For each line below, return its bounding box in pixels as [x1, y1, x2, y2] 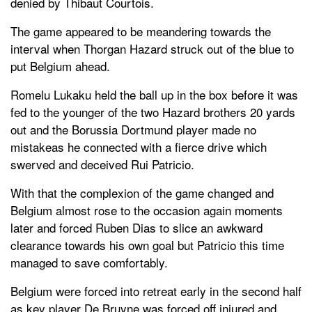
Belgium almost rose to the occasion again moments [10, 201, 283, 219]
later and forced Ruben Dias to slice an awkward [10, 218, 263, 236]
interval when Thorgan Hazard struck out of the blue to [10, 39, 294, 57]
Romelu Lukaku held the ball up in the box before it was [10, 85, 298, 103]
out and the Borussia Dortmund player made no [10, 120, 256, 138]
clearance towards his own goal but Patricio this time [10, 235, 284, 253]
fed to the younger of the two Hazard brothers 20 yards [10, 102, 295, 120]
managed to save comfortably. [10, 253, 168, 271]
